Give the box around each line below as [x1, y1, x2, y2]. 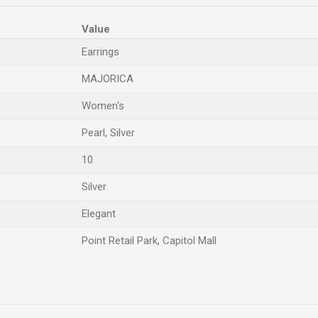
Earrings [82, 45, 119, 58]
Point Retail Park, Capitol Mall [82, 234, 216, 247]
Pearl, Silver [82, 126, 135, 139]
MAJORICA [82, 72, 133, 85]
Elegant [82, 207, 116, 220]
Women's [82, 99, 124, 112]
